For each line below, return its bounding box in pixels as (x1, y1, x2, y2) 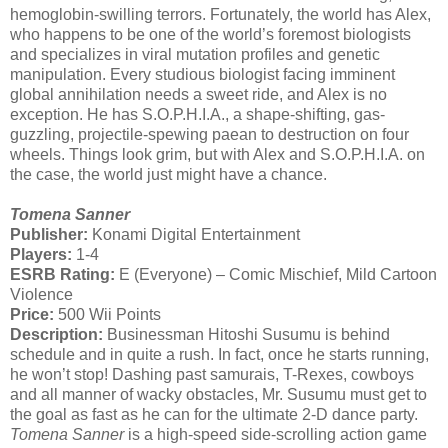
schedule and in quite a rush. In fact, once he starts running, (10, 346, 429, 363)
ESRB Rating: (10, 266, 115, 283)
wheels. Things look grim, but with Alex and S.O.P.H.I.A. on (10, 146, 425, 163)
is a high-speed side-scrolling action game (124, 426, 427, 443)
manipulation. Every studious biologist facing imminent (10, 66, 395, 83)
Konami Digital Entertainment (88, 226, 300, 243)
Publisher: (10, 226, 88, 243)
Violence (10, 286, 73, 303)
